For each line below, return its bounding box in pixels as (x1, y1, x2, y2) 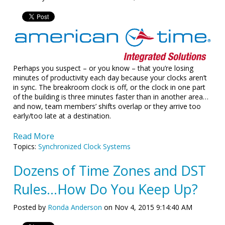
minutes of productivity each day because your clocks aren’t (13, 72, 207, 82)
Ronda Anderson (48, 202, 102, 212)
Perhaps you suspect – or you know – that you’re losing (13, 63, 194, 73)
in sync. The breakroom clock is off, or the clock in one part (13, 82, 206, 92)
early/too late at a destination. (13, 110, 111, 121)
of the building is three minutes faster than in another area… (13, 91, 209, 101)
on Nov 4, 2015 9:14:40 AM (102, 202, 193, 212)
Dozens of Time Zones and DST (13, 161, 206, 180)
